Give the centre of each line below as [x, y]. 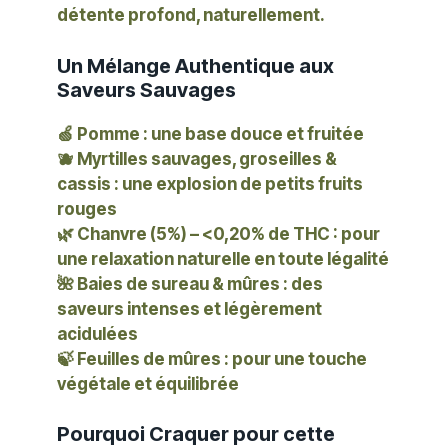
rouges [87, 208]
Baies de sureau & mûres [178, 283]
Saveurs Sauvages [146, 89]
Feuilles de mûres [149, 358]
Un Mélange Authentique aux [195, 65]
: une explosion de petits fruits [237, 183]
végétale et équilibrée [148, 383]
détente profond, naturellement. [191, 15]
